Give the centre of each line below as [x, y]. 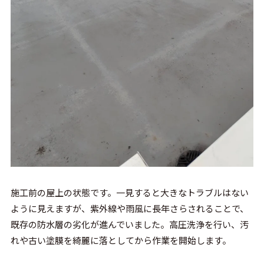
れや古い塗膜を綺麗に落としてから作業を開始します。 [121, 240]
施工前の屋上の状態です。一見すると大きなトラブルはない [129, 193]
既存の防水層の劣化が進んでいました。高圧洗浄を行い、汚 [129, 225]
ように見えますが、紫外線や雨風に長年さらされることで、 [129, 209]
